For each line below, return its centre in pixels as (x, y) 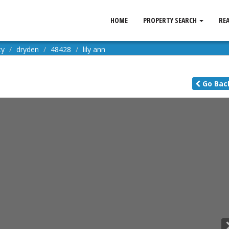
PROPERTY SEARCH (171, 20)
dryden (28, 49)
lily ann (94, 49)
